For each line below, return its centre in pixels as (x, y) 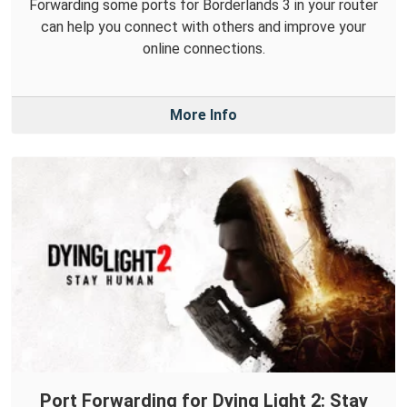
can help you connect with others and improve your (203, 27)
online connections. (203, 49)
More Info (203, 115)
